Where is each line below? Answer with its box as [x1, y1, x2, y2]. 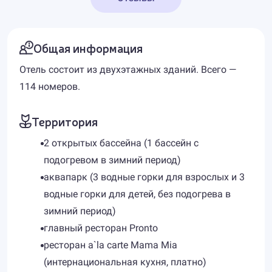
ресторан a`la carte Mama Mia [44, 239, 177, 251]
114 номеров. [19, 81, 80, 92]
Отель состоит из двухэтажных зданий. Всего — [19, 64, 236, 75]
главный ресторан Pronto [44, 222, 158, 234]
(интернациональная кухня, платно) [44, 256, 206, 268]
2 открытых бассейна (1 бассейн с [44, 137, 199, 149]
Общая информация [33, 39, 143, 56]
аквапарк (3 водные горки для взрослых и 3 [44, 171, 245, 183]
